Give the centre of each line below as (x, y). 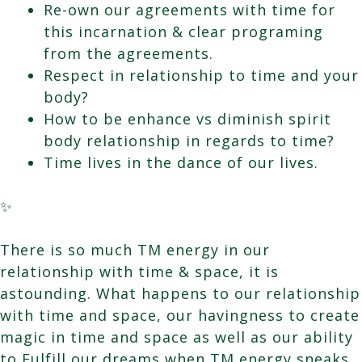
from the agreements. (128, 53)
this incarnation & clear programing (183, 31)
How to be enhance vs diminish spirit (187, 118)
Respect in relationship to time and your (201, 75)
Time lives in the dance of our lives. (181, 162)
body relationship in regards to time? (189, 140)
